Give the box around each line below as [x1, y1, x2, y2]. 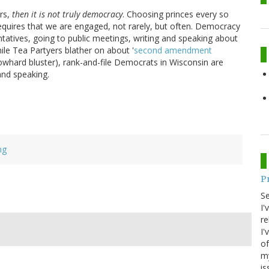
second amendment [134, 44, 212, 56]
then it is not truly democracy [12, 8, 122, 20]
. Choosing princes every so [122, 8, 229, 20]
